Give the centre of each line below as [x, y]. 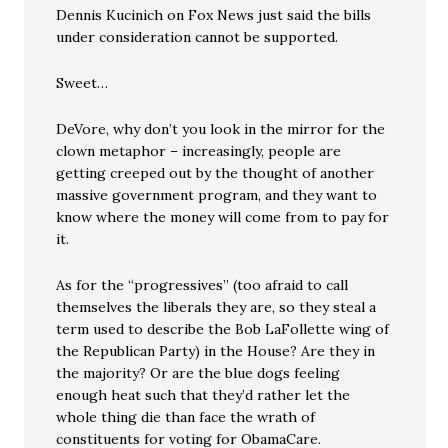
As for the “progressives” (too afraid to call [202, 285]
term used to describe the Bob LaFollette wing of [223, 329]
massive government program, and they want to [217, 195]
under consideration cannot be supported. [197, 37]
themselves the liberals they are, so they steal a [216, 307]
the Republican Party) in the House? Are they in [216, 351]
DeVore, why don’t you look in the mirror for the [221, 129]
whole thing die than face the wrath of [186, 417]
